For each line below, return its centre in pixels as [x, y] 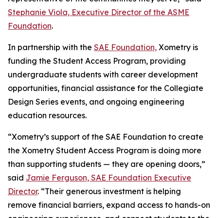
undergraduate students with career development [103, 74]
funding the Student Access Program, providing [97, 61]
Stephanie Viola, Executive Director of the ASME [99, 12]
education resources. [47, 115]
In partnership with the [51, 47]
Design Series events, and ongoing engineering [96, 102]
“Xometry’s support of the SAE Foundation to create [106, 137]
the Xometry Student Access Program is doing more [105, 150]
